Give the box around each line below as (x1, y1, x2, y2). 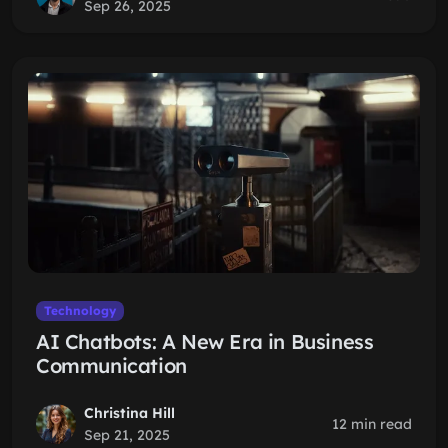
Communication (36, 353, 187, 378)
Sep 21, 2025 (84, 426, 170, 444)
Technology (43, 303, 116, 318)
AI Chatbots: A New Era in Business (36, 329, 374, 354)
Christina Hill (84, 404, 175, 422)
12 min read (332, 415, 412, 433)
